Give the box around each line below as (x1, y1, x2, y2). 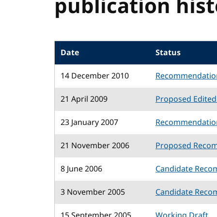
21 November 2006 (61, 140, 129, 152)
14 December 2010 (61, 70, 129, 82)
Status (155, 47, 181, 59)
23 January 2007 (61, 117, 118, 128)
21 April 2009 (61, 93, 108, 105)
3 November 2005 (61, 186, 125, 198)
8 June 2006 (61, 163, 102, 175)
